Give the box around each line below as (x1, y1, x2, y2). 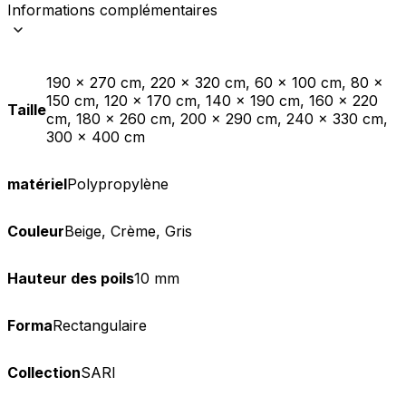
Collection (7, 363, 81, 382)
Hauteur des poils (7, 269, 134, 288)
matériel (7, 175, 67, 194)
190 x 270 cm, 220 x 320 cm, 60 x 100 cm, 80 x (46, 73, 383, 92)
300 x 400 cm (46, 128, 145, 147)
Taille (7, 101, 46, 120)
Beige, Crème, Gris (64, 222, 192, 241)
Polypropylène (67, 175, 169, 194)
